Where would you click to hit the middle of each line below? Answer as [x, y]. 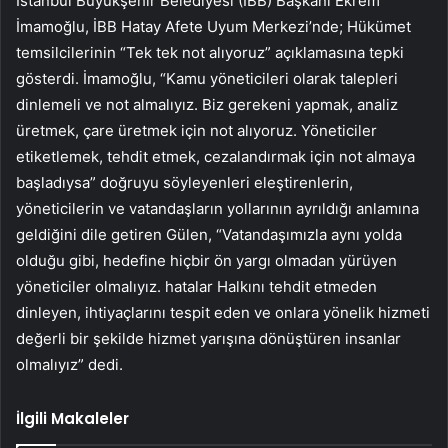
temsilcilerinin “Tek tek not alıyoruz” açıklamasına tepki [210, 52]
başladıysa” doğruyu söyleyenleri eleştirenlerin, [184, 182]
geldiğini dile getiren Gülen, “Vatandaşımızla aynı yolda [209, 234]
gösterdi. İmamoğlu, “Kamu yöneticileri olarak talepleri [207, 78]
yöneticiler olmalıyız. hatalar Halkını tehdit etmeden [196, 286]
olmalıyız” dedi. [69, 364]
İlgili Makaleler [72, 418]
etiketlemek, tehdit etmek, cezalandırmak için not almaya [215, 156]
